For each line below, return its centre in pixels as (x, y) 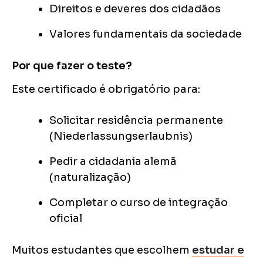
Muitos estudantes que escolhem (102, 250)
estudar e (218, 250)
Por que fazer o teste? (72, 66)
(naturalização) (90, 178)
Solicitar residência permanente (136, 121)
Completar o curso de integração (139, 203)
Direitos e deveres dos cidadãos (135, 9)
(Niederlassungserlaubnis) (121, 136)
